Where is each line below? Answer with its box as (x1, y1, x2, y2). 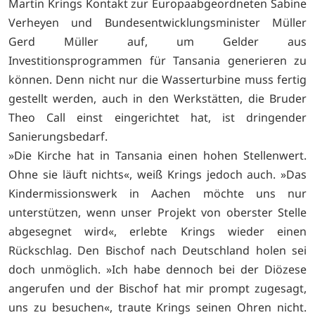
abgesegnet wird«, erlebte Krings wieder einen (8, 223, 307, 239)
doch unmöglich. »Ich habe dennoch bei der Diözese (8, 261, 307, 277)
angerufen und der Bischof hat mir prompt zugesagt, (8, 280, 307, 296)
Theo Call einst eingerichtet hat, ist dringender (8, 109, 307, 125)
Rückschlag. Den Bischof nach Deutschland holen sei (8, 242, 307, 258)
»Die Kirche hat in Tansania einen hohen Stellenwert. (8, 147, 307, 163)
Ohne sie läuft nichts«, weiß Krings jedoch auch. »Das (8, 166, 307, 182)
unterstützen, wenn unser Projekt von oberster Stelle (8, 204, 307, 220)
